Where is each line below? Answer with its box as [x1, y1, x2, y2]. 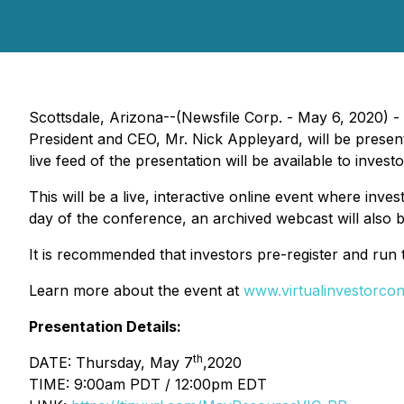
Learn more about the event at [29, 281, 243, 299]
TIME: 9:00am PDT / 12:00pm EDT [29, 375, 267, 393]
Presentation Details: [29, 317, 181, 335]
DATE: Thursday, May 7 [29, 353, 193, 372]
